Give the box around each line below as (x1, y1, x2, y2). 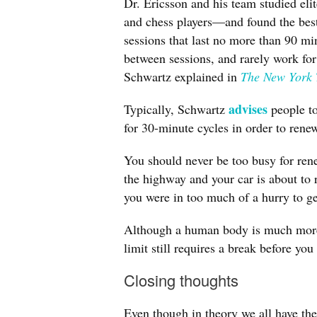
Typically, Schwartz (124, 100, 229, 117)
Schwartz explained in (124, 68, 241, 85)
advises (229, 100, 267, 118)
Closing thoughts (124, 269, 238, 291)
